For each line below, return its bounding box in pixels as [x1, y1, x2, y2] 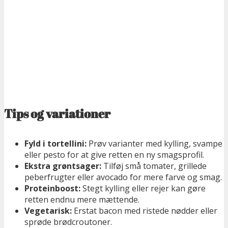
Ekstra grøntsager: [24, 160, 101, 172]
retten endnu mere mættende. [24, 193, 139, 205]
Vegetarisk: [24, 205, 72, 216]
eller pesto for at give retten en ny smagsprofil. [24, 149, 204, 160]
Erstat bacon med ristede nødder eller [72, 205, 217, 216]
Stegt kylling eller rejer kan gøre [80, 182, 206, 194]
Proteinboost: [24, 182, 80, 194]
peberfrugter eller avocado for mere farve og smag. [24, 171, 222, 183]
